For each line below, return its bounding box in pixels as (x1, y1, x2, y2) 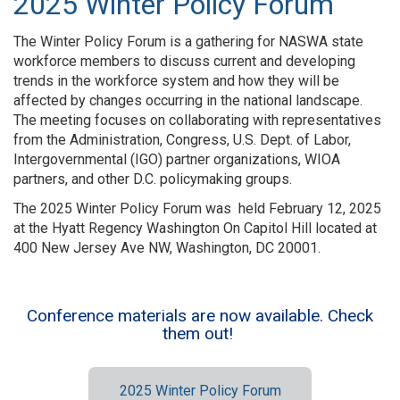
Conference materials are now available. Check (27, 305, 373, 327)
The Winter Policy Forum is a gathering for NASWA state (13, 33, 363, 51)
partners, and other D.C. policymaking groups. (13, 171, 292, 188)
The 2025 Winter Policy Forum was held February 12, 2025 (13, 200, 381, 218)
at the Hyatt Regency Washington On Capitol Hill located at (13, 220, 377, 237)
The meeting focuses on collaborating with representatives (13, 112, 381, 129)
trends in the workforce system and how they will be (13, 72, 339, 90)
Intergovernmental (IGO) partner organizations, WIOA (13, 151, 340, 169)
